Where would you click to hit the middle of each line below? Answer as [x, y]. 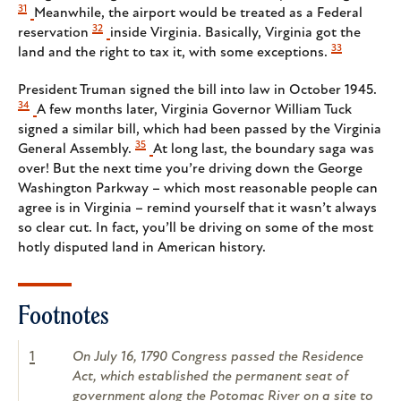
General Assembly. [75, 150]
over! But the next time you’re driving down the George [190, 170]
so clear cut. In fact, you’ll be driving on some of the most [196, 229]
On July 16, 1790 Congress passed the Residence [218, 358]
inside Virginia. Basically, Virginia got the [235, 34]
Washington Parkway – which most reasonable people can [198, 189]
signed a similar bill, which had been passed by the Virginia [200, 130]
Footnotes [64, 315]
